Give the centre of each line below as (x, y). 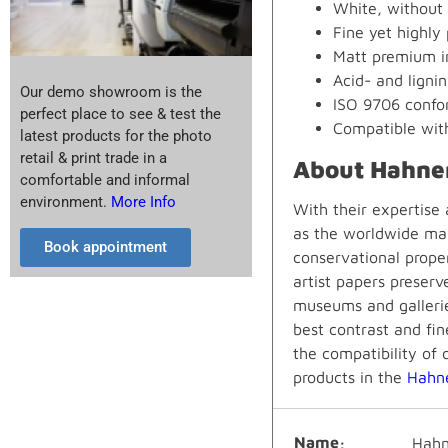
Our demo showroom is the (111, 92)
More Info (141, 202)
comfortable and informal (105, 180)
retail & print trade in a (93, 158)
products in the (349, 376)
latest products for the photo (116, 136)
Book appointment (105, 247)
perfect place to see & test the (120, 114)
